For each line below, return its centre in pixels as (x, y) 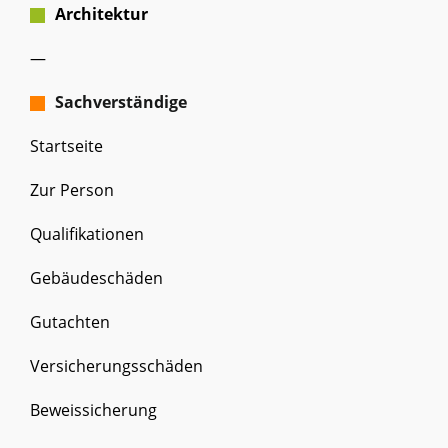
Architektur (101, 14)
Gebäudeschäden (96, 278)
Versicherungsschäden (116, 366)
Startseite (66, 146)
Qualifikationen (87, 234)
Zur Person (72, 190)
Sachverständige (121, 102)
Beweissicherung (93, 410)
